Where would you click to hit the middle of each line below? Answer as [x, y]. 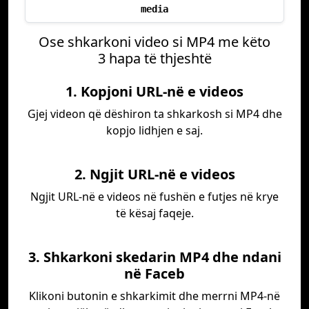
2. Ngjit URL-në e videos [154, 174]
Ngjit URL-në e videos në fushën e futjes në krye [154, 197]
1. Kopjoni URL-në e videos [154, 91]
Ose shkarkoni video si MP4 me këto [154, 42]
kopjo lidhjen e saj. [154, 130]
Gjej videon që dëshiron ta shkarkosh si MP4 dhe [154, 114]
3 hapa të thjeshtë [154, 58]
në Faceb [154, 273]
